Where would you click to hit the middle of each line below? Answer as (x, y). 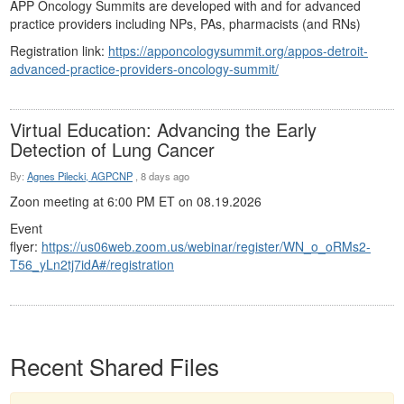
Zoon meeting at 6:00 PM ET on (103, 202)
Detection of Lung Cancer (112, 150)
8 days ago (165, 176)
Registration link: (59, 51)
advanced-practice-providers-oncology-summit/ (144, 69)
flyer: (26, 247)
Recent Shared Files (115, 366)
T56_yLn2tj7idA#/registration (92, 265)
